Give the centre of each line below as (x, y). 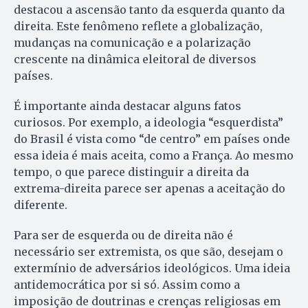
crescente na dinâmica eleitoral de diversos (135, 59)
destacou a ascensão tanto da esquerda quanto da (149, 10)
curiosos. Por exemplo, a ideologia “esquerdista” (148, 123)
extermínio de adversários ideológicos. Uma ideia (152, 268)
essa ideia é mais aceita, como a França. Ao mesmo (154, 156)
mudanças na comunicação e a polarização (132, 43)
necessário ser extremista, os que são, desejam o (148, 252)
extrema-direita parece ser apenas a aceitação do (150, 189)
